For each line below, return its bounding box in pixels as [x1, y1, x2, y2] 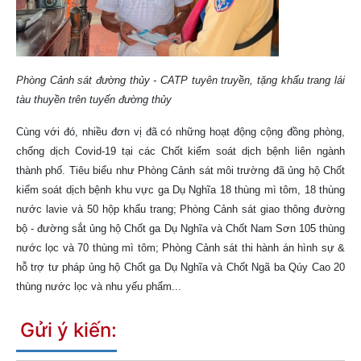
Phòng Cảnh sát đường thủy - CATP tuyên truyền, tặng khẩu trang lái [16, 74, 345, 87]
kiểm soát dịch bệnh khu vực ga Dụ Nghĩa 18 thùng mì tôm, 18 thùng [16, 184, 345, 197]
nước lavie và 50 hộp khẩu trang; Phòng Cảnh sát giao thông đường [16, 203, 345, 216]
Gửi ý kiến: [20, 318, 117, 342]
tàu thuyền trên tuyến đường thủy [16, 93, 172, 106]
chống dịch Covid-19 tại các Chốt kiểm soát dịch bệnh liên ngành [16, 145, 345, 158]
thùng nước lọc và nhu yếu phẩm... [16, 280, 181, 293]
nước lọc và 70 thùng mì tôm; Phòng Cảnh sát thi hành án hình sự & [16, 242, 345, 255]
